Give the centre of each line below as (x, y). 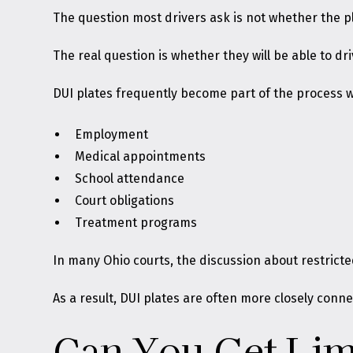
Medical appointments (141, 156)
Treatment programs (136, 223)
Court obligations (125, 201)
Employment (112, 134)
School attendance (130, 178)
